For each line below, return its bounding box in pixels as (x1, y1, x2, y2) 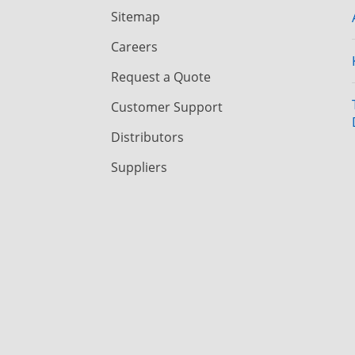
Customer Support (111, 97, 223, 116)
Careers (111, 37, 158, 55)
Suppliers (111, 158, 167, 176)
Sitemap (111, 7, 160, 25)
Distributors (111, 128, 184, 146)
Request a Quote (111, 67, 211, 86)
